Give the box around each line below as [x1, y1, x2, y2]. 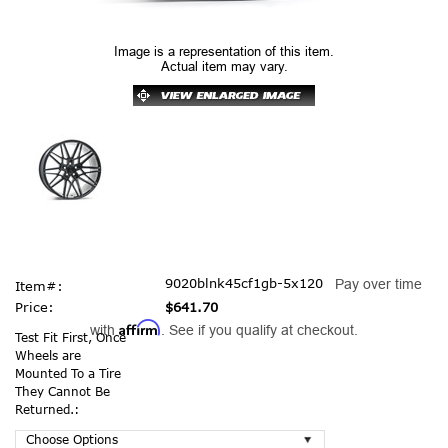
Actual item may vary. [160, 59, 288, 74]
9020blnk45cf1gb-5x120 [165, 274, 323, 291]
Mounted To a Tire [15, 365, 121, 381]
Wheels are [15, 347, 81, 363]
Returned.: [15, 401, 79, 417]
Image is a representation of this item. [114, 44, 334, 59]
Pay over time [334, 275, 422, 292]
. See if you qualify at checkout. [161, 321, 358, 338]
